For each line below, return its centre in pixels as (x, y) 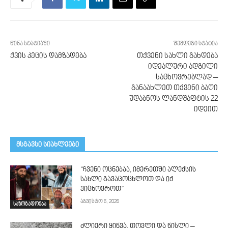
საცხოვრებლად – (187, 77)
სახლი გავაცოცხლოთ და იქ (127, 179)
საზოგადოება (30, 204)
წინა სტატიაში (30, 44)
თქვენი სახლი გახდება (177, 56)
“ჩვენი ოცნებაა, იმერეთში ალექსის (138, 170)
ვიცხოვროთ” (102, 189)
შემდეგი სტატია (195, 44)
